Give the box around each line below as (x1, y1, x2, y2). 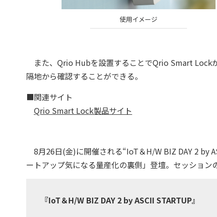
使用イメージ (119, 15, 157, 24)
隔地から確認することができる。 (26, 70, 142, 82)
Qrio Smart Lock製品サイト (33, 104, 132, 116)
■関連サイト (26, 91, 73, 103)
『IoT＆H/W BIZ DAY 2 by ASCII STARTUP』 (40, 194, 200, 206)
